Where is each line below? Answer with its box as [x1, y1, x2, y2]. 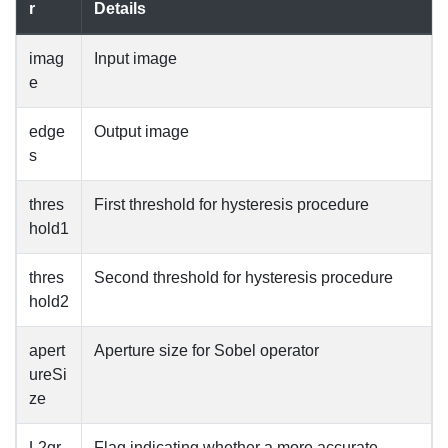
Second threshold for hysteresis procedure [94, 269, 393, 286]
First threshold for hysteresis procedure [94, 196, 369, 213]
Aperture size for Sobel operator [94, 342, 319, 359]
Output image [94, 123, 189, 140]
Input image [94, 50, 177, 67]
